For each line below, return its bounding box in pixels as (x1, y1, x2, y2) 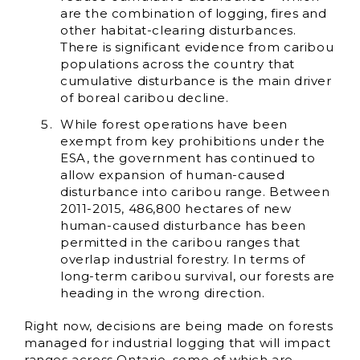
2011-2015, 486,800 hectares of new (60, 201, 292, 216)
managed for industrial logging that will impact (24, 335, 331, 350)
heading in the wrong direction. (60, 285, 265, 301)
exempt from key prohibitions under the (60, 133, 325, 149)
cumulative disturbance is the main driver (60, 73, 332, 88)
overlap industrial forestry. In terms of (60, 252, 306, 267)
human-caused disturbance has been (60, 218, 306, 233)
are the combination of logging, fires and (60, 6, 327, 21)
